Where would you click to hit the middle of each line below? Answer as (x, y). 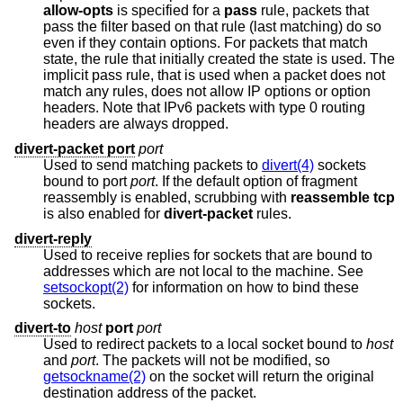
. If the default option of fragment (175, 182)
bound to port (87, 182)
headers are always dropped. (136, 124)
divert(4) (288, 166)
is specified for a (178, 11)
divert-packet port (75, 149)
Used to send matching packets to (152, 166)
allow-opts (78, 11)
